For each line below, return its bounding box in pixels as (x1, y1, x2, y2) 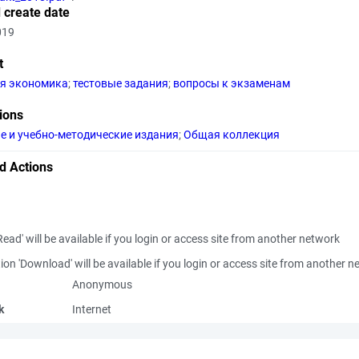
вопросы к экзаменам (173, 77, 290, 90)
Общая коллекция (184, 128, 280, 141)
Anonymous (72, 278, 132, 291)
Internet (72, 303, 111, 316)
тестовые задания (73, 77, 168, 90)
